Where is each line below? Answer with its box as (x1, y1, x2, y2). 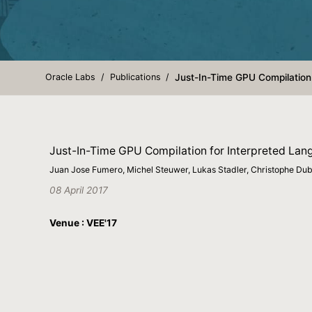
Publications (109, 72, 161, 83)
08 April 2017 (49, 184, 108, 196)
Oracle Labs (45, 72, 96, 83)
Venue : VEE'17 (49, 217, 117, 228)
